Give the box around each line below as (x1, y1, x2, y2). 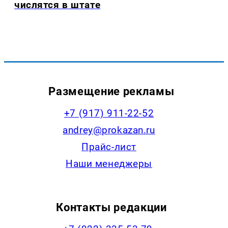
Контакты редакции (56, 200, 167, 214)
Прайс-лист (81, 140, 136, 153)
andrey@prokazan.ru (63, 124, 155, 136)
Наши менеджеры (66, 157, 152, 169)
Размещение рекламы (48, 84, 175, 98)
